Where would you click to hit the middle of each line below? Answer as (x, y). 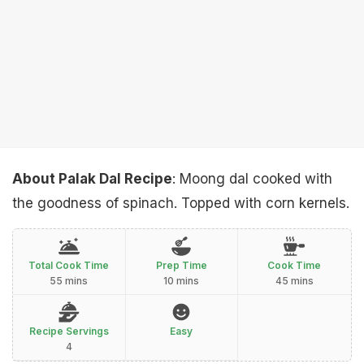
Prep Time (181, 265)
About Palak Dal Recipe (92, 179)
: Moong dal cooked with (252, 179)
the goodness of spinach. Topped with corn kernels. (181, 203)
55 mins (69, 281)
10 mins (182, 281)
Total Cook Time (69, 265)
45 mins (294, 281)
